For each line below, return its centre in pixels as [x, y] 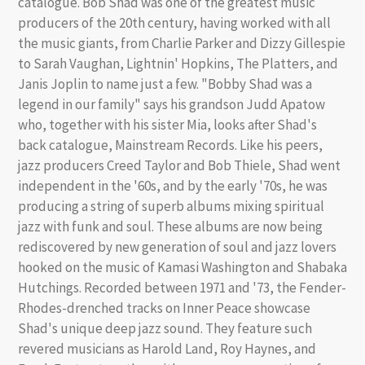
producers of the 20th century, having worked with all [174, 23]
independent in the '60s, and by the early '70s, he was [173, 186]
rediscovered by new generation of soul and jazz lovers [177, 247]
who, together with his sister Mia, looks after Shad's [167, 125]
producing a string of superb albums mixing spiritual [171, 207]
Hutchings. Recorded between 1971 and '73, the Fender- [182, 288]
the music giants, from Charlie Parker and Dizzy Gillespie [182, 44]
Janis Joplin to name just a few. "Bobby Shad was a [165, 84]
